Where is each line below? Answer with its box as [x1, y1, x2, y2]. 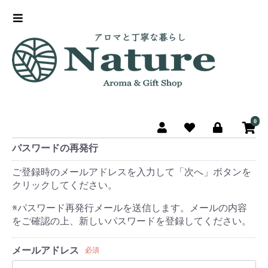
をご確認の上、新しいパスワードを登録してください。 [12, 215, 251, 227]
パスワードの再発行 [12, 142, 98, 154]
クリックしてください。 [12, 179, 117, 191]
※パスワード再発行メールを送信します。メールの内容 [12, 202, 247, 214]
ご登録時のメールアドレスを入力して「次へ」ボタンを [12, 166, 251, 178]
